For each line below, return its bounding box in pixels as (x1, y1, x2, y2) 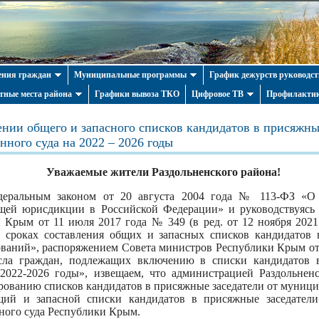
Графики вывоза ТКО (95, 89, 179, 99)
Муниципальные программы (74, 70, 187, 80)
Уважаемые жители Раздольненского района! (46, 166, 281, 178)
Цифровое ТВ (192, 89, 244, 99)
